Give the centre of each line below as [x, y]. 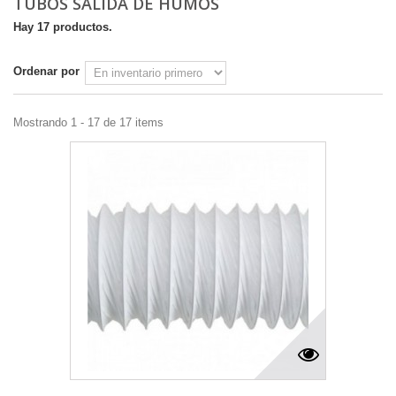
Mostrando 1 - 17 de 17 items [88, 123]
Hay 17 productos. [63, 27]
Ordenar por [46, 72]
